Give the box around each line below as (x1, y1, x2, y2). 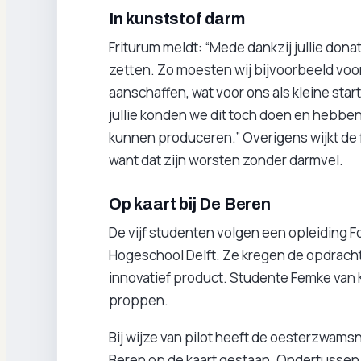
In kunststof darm (109, 10, 245, 27)
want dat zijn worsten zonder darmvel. (109, 151, 343, 169)
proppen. (109, 291, 168, 309)
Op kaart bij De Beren (109, 195, 271, 213)
